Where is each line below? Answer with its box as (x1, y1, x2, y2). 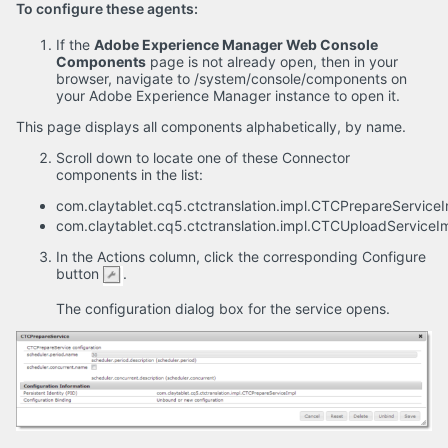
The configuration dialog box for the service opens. (56, 299, 390, 317)
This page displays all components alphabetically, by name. (16, 117, 406, 135)
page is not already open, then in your (146, 52, 398, 70)
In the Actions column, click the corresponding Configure (56, 248, 426, 266)
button (56, 265, 103, 283)
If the (56, 35, 94, 53)
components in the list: (56, 165, 203, 183)
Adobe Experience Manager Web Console (94, 35, 378, 53)
